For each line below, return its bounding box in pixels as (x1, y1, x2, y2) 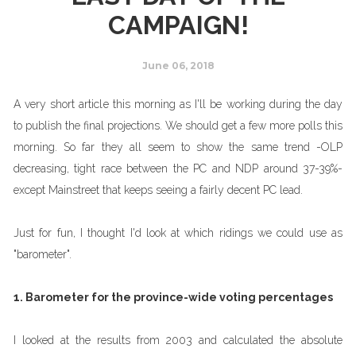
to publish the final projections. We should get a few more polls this (14, 119, 342, 132)
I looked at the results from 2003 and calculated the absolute (14, 334, 342, 346)
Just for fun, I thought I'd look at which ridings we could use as (14, 226, 342, 239)
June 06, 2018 (141, 60, 215, 72)
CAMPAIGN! (107, 10, 249, 40)
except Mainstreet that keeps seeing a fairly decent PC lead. (14, 184, 303, 196)
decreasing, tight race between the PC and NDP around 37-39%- (14, 162, 342, 175)
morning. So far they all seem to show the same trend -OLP (14, 141, 342, 153)
